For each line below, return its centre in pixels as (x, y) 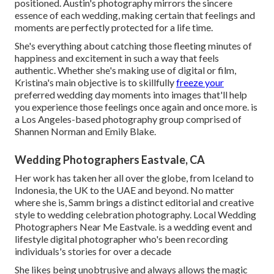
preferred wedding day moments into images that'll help (131, 95)
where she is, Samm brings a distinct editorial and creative (134, 202)
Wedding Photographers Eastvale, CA (110, 160)
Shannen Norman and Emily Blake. (85, 131)
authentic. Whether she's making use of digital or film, (125, 70)
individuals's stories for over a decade (93, 251)
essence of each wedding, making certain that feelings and (135, 15)
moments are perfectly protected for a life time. (114, 28)
